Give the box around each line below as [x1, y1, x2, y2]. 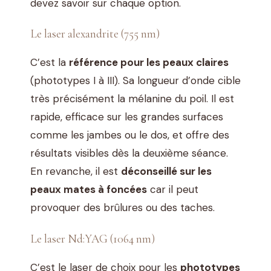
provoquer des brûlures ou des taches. [30, 201, 215, 215]
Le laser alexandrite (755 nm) [30, 27, 160, 42]
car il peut [147, 183, 198, 197]
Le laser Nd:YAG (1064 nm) [30, 231, 155, 246]
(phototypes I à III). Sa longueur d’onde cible [30, 74, 241, 88]
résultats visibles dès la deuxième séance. [30, 146, 228, 160]
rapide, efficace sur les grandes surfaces [30, 110, 223, 124]
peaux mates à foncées [30, 183, 147, 197]
